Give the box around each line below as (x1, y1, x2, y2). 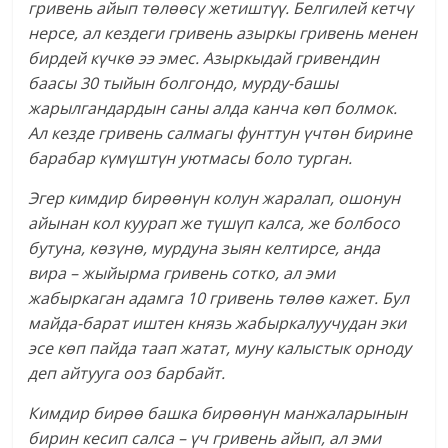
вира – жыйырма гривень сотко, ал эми (28, 262, 336, 285)
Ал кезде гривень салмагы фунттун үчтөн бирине (28, 122, 413, 145)
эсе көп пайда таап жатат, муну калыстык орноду (28, 337, 412, 360)
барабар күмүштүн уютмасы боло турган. (28, 147, 353, 170)
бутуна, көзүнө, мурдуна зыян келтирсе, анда (28, 237, 381, 260)
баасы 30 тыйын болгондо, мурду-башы (28, 72, 339, 95)
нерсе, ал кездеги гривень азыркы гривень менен (28, 22, 418, 45)
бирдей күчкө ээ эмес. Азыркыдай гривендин (28, 47, 380, 70)
